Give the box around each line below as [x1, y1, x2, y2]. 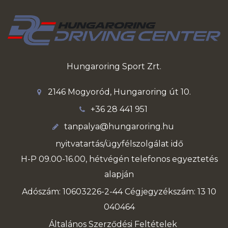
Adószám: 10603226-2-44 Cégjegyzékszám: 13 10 [22, 187, 216, 197]
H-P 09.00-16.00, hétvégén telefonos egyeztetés [20, 154, 218, 164]
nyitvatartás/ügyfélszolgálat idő [55, 139, 183, 149]
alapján [104, 169, 134, 180]
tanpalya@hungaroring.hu [64, 122, 174, 132]
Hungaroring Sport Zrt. [67, 62, 161, 72]
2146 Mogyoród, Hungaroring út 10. [47, 87, 191, 97]
